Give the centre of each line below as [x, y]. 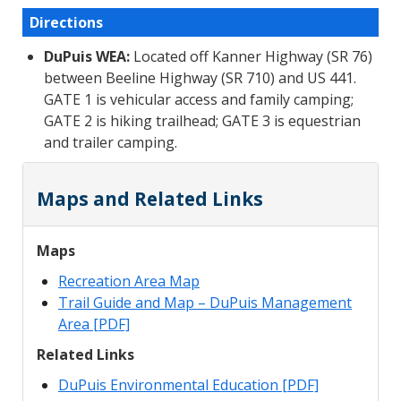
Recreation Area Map [129, 282]
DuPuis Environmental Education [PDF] [188, 385]
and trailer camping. [111, 143]
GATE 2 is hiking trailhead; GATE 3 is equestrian [202, 121]
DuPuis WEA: [87, 57]
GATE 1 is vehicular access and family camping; [199, 100]
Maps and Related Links [150, 199]
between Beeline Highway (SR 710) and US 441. [200, 78]
